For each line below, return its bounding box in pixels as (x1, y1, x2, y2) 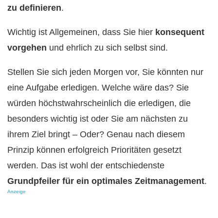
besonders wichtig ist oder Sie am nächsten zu (7, 114, 188, 124)
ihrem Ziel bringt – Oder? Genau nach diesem (7, 129, 185, 140)
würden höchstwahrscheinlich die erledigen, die (7, 98, 191, 109)
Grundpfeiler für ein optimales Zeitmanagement (7, 176, 204, 186)
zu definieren (7, 3, 61, 13)
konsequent (155, 27, 204, 37)
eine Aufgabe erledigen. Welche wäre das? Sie (7, 83, 189, 93)
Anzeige (7, 189, 26, 195)
